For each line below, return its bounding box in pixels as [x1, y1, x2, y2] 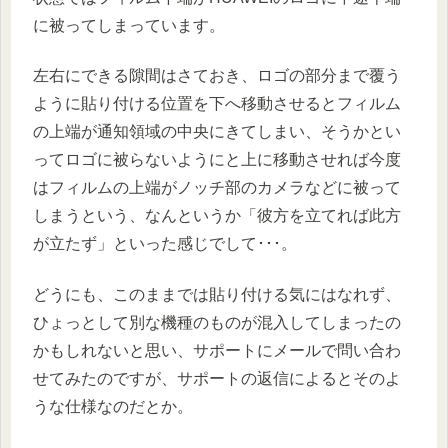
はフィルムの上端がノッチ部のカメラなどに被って [33, 179, 401, 197]
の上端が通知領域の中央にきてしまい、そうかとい [33, 123, 401, 141]
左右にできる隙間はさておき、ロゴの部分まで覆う [33, 67, 401, 85]
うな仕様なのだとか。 [33, 397, 193, 415]
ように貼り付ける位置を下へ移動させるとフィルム [33, 95, 401, 113]
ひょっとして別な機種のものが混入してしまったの [33, 313, 401, 331]
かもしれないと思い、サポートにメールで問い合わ [33, 341, 401, 359]
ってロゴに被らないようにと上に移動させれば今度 [33, 151, 401, 169]
